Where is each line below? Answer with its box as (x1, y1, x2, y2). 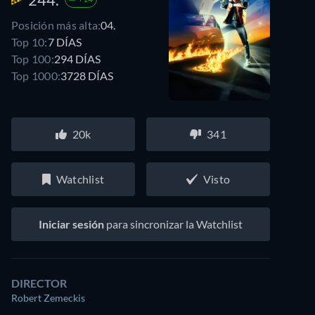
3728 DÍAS (60, 68, 114, 82)
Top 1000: (11, 68, 61, 82)
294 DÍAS (53, 51, 101, 65)
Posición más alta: (11, 18, 101, 32)
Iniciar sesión (39, 217, 104, 231)
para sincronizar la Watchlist (104, 217, 243, 231)
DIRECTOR (11, 276, 67, 290)
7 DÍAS (47, 34, 82, 49)
